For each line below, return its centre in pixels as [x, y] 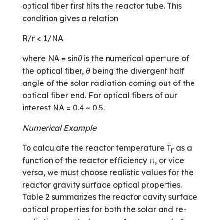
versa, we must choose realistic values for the [108, 172]
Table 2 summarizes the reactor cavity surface [110, 197]
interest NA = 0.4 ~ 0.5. [63, 107]
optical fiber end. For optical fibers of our [99, 95]
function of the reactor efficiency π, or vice [103, 160]
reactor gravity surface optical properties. [102, 184]
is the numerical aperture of [135, 58]
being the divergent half [137, 70]
